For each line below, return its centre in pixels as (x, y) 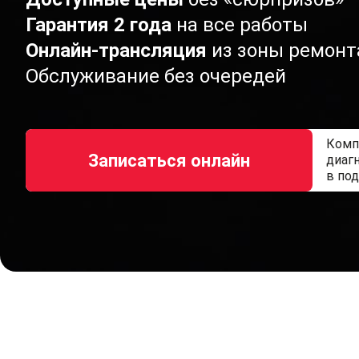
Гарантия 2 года (99, 25)
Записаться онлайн (169, 160)
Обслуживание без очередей (156, 76)
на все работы (242, 25)
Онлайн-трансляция (116, 50)
